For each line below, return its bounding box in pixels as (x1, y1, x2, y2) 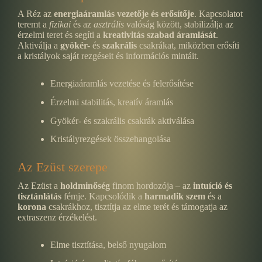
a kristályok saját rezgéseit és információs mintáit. (18, 51, 199, 61)
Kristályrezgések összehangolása (50, 134, 171, 144)
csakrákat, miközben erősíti (137, 40, 239, 50)
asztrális (94, 19, 124, 29)
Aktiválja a (18, 40, 60, 50)
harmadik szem (144, 191, 205, 202)
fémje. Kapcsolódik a (61, 191, 144, 202)
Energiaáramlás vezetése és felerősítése (50, 78, 194, 88)
